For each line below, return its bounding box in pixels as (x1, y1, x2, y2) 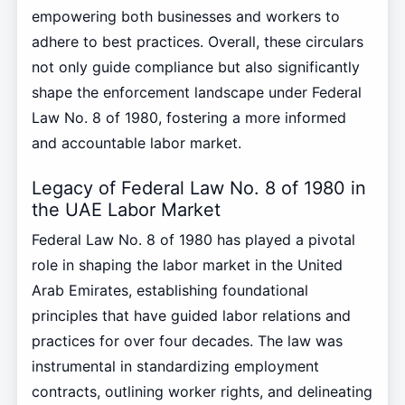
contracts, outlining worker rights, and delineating (31, 381, 372, 400)
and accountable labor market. (31, 134, 241, 153)
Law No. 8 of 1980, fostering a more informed (31, 108, 346, 127)
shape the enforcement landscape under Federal (31, 83, 362, 102)
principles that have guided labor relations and (31, 306, 351, 325)
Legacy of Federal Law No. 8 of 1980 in (31, 177, 366, 200)
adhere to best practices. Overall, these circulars (31, 33, 363, 52)
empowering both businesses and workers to (31, 7, 340, 26)
